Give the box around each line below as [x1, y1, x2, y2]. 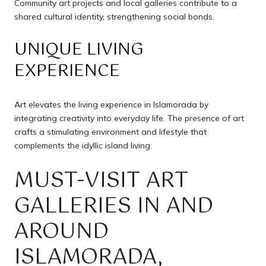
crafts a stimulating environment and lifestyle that [14, 126, 207, 137]
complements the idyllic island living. [14, 140, 152, 151]
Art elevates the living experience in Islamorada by [14, 99, 208, 110]
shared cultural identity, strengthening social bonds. [14, 11, 214, 22]
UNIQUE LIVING [14, 36, 144, 64]
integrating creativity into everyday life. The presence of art [14, 112, 244, 123]
